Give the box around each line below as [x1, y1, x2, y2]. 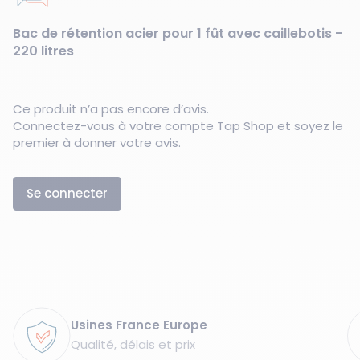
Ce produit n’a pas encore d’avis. [13, 100, 209, 117]
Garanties [13, 306, 72, 324]
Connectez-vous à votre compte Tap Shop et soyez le [13, 117, 343, 134]
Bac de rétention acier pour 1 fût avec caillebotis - [13, 23, 342, 43]
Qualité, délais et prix [71, 336, 195, 354]
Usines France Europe [71, 317, 207, 334]
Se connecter [27, 184, 108, 202]
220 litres [13, 41, 74, 60]
